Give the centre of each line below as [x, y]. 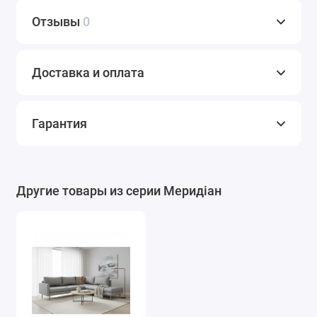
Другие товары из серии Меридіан [119, 191]
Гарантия [59, 124]
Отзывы [57, 22]
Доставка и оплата [88, 73]
